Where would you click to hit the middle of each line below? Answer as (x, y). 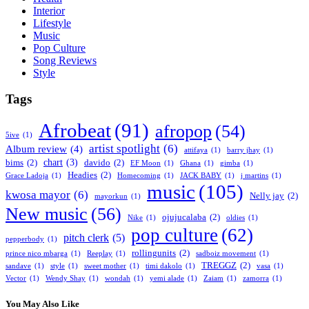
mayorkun (111, 197)
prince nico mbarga (37, 254)
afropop (183, 132)
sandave (18, 266)
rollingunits (154, 253)
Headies (82, 176)
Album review (36, 149)
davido (97, 163)
